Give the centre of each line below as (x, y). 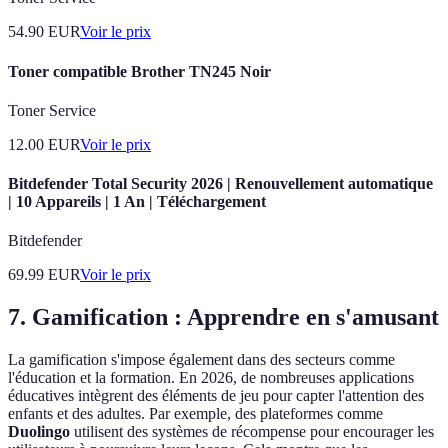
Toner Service (52, 110)
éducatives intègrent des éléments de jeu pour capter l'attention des (216, 396)
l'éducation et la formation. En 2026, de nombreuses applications (211, 378)
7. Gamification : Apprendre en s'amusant (223, 317)
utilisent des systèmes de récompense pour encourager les (252, 432)
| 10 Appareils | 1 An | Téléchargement (137, 202)
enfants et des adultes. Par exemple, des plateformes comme (195, 414)
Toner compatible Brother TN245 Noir (139, 71)
